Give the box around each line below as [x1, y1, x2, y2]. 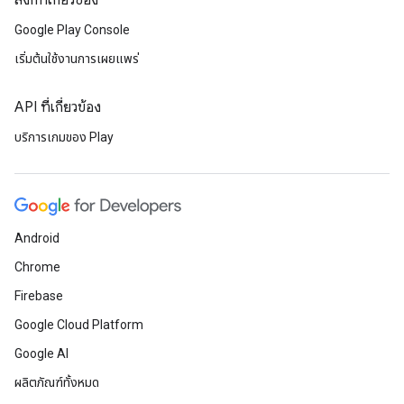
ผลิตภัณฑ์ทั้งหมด [14, 375, 99, 390]
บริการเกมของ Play [14, 130, 114, 144]
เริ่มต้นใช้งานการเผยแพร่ [14, 51, 139, 66]
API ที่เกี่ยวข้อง [14, 98, 101, 116]
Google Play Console [14, 23, 130, 37]
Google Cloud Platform [14, 317, 143, 332]
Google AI [14, 346, 69, 361]
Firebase [14, 289, 63, 303]
